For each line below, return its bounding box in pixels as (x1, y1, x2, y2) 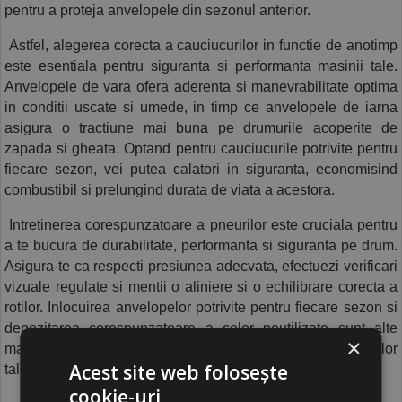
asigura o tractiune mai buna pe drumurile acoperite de (4, 120, 398, 136)
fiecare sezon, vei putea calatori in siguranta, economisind (4, 162, 398, 178)
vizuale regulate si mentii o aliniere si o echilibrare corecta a (4, 279, 398, 295)
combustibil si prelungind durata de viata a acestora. (4, 182, 335, 198)
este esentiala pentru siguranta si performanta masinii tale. (4, 58, 398, 74)
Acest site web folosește (69, 359, 289, 385)
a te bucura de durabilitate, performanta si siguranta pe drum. (4, 238, 398, 254)
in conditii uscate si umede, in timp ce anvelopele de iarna (4, 100, 398, 116)
